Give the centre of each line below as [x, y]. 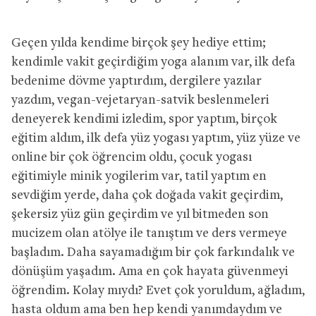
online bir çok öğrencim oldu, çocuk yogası [132, 157]
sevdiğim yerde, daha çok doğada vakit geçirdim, [147, 195]
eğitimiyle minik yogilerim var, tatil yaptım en [139, 176]
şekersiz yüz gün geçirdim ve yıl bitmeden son [140, 214]
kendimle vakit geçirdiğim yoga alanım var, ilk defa [153, 62]
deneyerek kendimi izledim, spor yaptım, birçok [144, 119]
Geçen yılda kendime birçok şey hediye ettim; [139, 43]
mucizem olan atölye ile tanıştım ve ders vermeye [149, 233]
